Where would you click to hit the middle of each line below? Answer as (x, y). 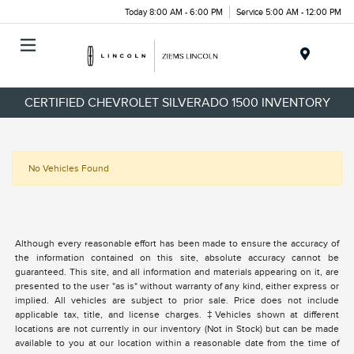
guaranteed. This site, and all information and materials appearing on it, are (177, 272)
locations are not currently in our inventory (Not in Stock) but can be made (177, 329)
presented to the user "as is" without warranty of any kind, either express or (177, 286)
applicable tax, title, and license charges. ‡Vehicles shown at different (177, 315)
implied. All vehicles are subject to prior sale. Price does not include (177, 301)
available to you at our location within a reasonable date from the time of (177, 343)
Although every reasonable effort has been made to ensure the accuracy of (177, 244)
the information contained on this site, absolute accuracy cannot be (177, 258)
